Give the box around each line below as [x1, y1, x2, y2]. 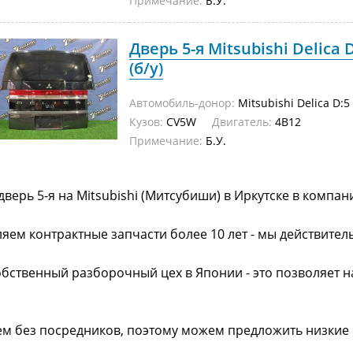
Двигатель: [212, 114, 272, 129]
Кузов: [129, 114, 163, 129]
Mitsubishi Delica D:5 [235, 95, 350, 110]
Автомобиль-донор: [129, 95, 235, 110]
